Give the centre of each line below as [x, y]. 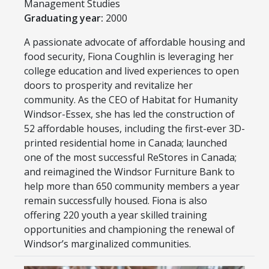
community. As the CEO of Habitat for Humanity [131, 99]
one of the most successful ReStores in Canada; [130, 157]
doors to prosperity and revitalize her [108, 85]
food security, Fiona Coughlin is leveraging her [129, 56]
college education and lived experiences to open [131, 71]
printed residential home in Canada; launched [125, 143]
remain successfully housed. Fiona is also [116, 200]
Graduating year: [64, 18]
